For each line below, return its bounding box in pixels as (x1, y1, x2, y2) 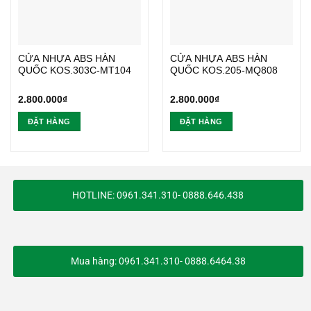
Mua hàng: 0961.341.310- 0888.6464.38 (70, 255, 246, 267)
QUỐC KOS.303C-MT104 (17, 65, 131, 76)
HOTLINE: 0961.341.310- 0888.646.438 (72, 189, 244, 201)
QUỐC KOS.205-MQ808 (169, 65, 278, 76)
